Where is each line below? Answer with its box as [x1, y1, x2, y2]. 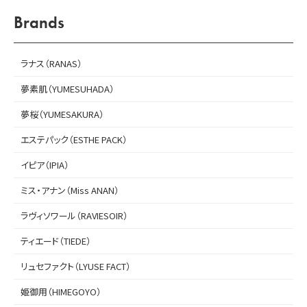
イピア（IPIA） [21, 158, 69, 171]
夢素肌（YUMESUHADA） [21, 82, 114, 95]
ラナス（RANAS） [21, 56, 82, 70]
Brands [14, 11, 64, 33]
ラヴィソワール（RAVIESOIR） [21, 208, 128, 222]
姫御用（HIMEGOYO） [21, 284, 101, 298]
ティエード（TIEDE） [21, 234, 91, 247]
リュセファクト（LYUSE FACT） [21, 259, 131, 273]
